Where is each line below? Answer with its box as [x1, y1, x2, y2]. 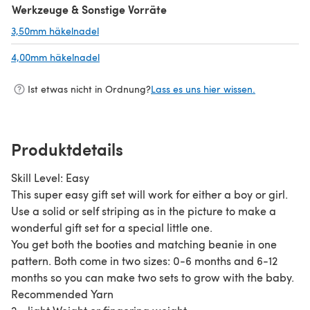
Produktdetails [11, 136, 123, 161]
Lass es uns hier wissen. [151, 82, 255, 96]
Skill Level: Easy [11, 170, 89, 185]
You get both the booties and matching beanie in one [11, 236, 277, 251]
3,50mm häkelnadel [11, 24, 99, 37]
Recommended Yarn [11, 286, 113, 301]
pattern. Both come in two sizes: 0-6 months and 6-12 [11, 253, 277, 268]
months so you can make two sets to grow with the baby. [11, 269, 294, 284]
